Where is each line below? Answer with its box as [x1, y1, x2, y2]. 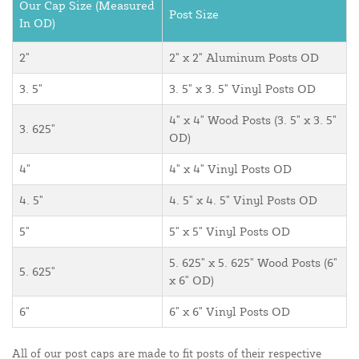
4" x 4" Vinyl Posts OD [169, 160, 292, 176]
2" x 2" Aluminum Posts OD [169, 49, 319, 65]
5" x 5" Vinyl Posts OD [169, 223, 290, 239]
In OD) [19, 14, 55, 30]
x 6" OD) [169, 272, 214, 288]
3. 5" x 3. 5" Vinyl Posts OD [169, 80, 316, 96]
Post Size [169, 6, 219, 22]
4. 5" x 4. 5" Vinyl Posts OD [169, 192, 317, 208]
